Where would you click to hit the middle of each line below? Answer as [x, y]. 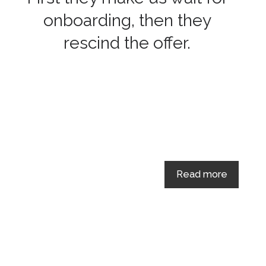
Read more [202, 175]
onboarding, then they [127, 20]
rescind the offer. [127, 43]
